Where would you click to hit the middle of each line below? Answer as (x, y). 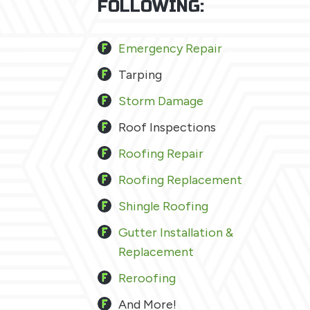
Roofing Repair (161, 154)
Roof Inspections (167, 127)
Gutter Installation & (176, 232)
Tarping (140, 75)
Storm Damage (161, 101)
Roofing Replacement (180, 180)
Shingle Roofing (163, 206)
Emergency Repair (170, 48)
